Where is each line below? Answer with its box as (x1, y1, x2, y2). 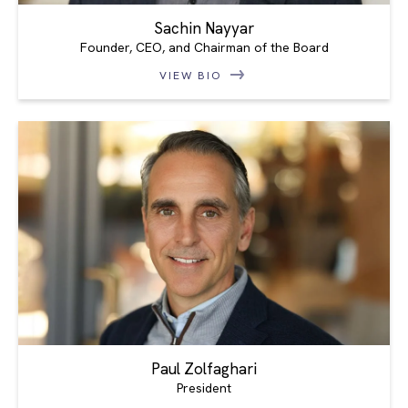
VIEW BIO (159, 67, 227, 83)
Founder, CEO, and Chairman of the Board (79, 38, 329, 56)
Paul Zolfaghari (151, 359, 257, 380)
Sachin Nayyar (154, 17, 254, 38)
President (177, 380, 231, 397)
